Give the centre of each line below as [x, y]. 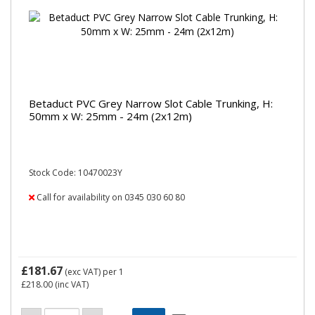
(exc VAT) [83, 272]
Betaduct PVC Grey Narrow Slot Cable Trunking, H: [151, 103]
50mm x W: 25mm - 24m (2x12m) [110, 116]
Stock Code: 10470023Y [76, 173]
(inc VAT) [71, 284]
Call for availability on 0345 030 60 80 [110, 197]
